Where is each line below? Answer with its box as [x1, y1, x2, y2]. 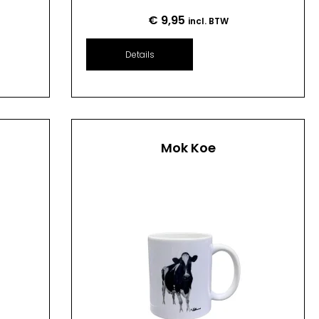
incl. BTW [187, 14, 229, 27]
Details [125, 48, 155, 61]
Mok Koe [160, 139, 216, 157]
